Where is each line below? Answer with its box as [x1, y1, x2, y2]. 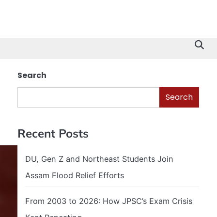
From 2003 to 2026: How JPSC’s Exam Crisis [25, 196, 192, 206]
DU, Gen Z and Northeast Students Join [25, 154, 173, 164]
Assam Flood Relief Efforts [25, 170, 124, 180]
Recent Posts [17, 125, 89, 140]
